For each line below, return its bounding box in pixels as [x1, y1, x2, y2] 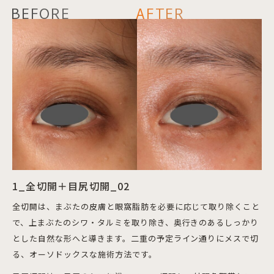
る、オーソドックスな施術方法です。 [12, 248, 157, 260]
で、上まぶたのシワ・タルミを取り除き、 [12, 216, 174, 228]
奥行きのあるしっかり [173, 216, 259, 228]
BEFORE [11, 4, 70, 28]
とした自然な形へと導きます [12, 232, 122, 244]
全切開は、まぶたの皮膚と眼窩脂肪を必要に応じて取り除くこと [12, 200, 261, 212]
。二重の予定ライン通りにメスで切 [122, 232, 259, 244]
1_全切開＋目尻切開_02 [12, 178, 130, 193]
